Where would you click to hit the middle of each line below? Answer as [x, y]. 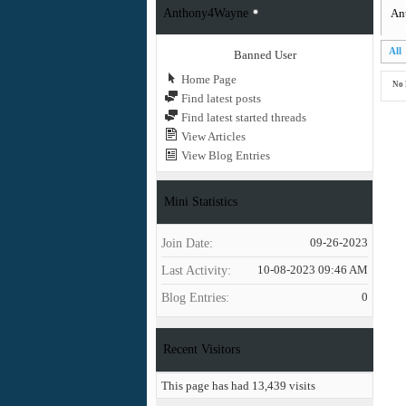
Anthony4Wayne [206, 13]
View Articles [212, 136]
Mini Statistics [201, 202]
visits [301, 386]
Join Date [185, 243]
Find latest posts [220, 98]
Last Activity [194, 270]
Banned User [265, 55]
